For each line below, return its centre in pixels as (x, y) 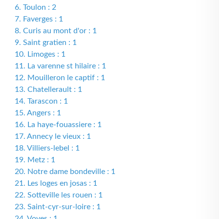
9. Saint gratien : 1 (46, 43)
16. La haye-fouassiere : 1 (58, 125)
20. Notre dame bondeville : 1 (65, 172)
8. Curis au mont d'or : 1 (56, 31)
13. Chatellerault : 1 (48, 89)
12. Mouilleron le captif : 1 (60, 78)
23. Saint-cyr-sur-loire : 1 (58, 207)
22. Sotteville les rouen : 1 (59, 195)
